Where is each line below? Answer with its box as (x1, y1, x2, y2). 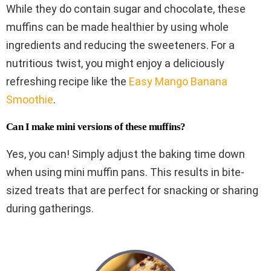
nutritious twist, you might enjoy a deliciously (6, 56, 224, 70)
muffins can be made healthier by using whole (6, 20, 229, 33)
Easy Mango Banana (129, 74, 227, 88)
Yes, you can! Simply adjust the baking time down (6, 147, 245, 160)
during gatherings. (6, 201, 94, 215)
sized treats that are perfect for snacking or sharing (6, 183, 258, 197)
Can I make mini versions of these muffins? (6, 120, 186, 132)
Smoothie (6, 93, 53, 106)
